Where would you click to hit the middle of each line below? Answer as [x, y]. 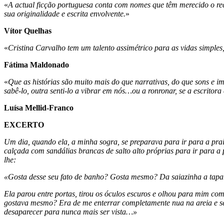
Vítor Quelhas [28, 30]
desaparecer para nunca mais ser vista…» [70, 211]
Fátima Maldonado [36, 64]
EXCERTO [24, 124]
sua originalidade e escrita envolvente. [65, 13]
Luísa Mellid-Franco [39, 107]
